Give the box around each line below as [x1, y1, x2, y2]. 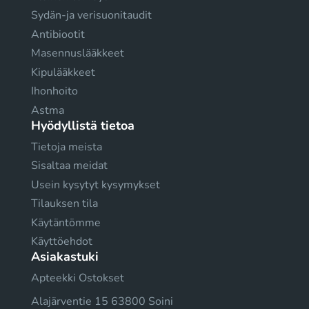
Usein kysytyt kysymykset [31, 177, 160, 192]
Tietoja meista [31, 139, 102, 154]
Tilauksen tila [31, 196, 98, 212]
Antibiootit [31, 26, 85, 42]
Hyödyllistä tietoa [31, 117, 134, 134]
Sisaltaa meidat [31, 158, 108, 174]
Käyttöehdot [31, 234, 92, 250]
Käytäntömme [31, 215, 101, 230]
